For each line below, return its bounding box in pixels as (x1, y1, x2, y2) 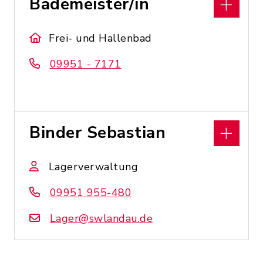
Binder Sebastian (29, 122, 166, 144)
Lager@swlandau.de (49, 211, 153, 225)
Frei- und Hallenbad (49, 31, 152, 45)
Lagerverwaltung (48, 160, 138, 174)
